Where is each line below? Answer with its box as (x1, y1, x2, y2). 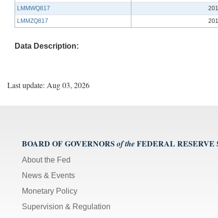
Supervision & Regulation (22, 202, 110, 211)
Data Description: (15, 41, 79, 50)
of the (117, 138, 135, 149)
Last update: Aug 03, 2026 (7, 79, 90, 90)
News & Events (22, 171, 75, 180)
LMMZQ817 (17, 17, 48, 24)
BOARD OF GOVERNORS (22, 137, 115, 149)
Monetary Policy (22, 186, 77, 195)
